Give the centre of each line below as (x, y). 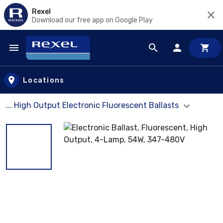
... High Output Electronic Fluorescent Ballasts (93, 105)
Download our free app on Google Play (92, 20)
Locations (44, 80)
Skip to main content (53, 57)
